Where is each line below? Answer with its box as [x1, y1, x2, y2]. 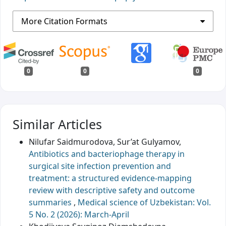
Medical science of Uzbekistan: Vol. [78, 196, 211, 208]
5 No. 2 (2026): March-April [29, 208, 129, 220]
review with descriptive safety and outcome [29, 184, 195, 196]
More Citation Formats [21, 15, 107, 27]
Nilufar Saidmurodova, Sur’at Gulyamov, [29, 136, 181, 147]
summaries [29, 196, 74, 208]
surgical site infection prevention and [29, 160, 171, 172]
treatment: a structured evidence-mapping [29, 172, 192, 184]
